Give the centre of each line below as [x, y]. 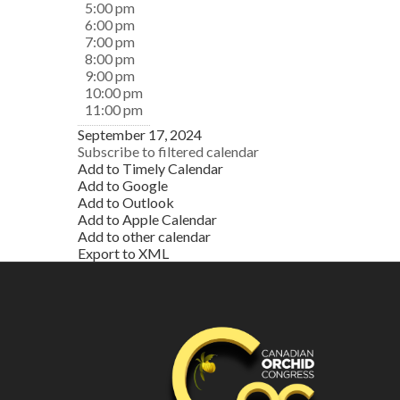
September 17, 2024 [140, 134]
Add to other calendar [144, 236]
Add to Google [123, 185]
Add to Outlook [126, 202]
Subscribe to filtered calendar [168, 151]
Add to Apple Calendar [147, 219]
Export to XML [123, 253]
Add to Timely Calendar [150, 168]
